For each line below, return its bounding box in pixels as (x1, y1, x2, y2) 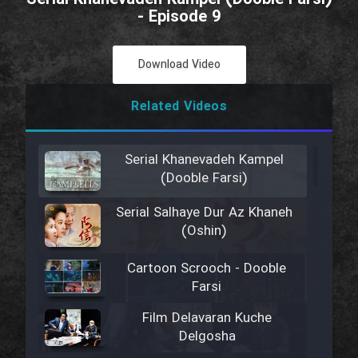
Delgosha (178, 326, 236, 348)
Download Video (137, 56, 221, 74)
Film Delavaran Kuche (142, 308, 272, 330)
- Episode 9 (137, 5, 221, 30)
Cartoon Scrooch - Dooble (127, 258, 287, 280)
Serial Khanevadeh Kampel (124, 149, 284, 171)
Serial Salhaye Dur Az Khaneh (115, 202, 292, 225)
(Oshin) (181, 221, 226, 243)
